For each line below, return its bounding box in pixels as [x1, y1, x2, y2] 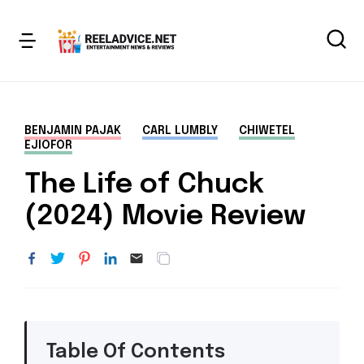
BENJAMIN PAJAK [24, 125, 121, 136]
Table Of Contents [46, 342, 225, 362]
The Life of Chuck [24, 171, 264, 199]
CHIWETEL [239, 125, 295, 136]
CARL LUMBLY [142, 125, 218, 136]
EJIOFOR [24, 140, 72, 151]
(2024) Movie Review [24, 202, 305, 231]
